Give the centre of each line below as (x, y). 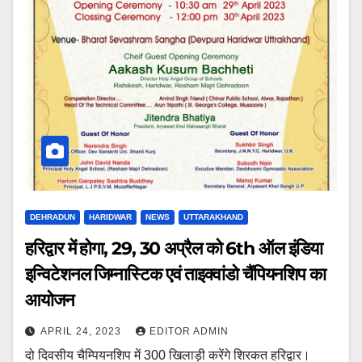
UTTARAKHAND (213, 217)
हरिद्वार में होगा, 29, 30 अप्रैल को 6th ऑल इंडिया (174, 248)
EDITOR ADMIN (189, 331)
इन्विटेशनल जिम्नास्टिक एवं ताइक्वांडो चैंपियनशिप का (175, 274)
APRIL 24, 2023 (82, 331)
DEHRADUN (53, 217)
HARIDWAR (110, 217)
